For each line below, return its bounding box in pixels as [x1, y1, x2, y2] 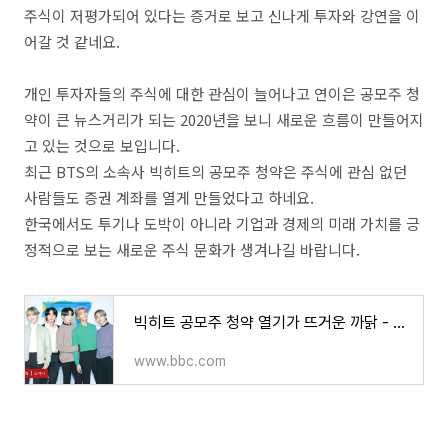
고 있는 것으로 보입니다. [24, 135, 180, 156]
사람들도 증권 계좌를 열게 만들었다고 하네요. [24, 187, 314, 208]
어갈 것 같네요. [24, 31, 124, 52]
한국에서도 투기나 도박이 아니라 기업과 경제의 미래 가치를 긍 [24, 213, 420, 234]
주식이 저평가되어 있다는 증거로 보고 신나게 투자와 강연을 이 [24, 5, 420, 26]
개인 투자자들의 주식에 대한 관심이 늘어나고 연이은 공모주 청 [24, 83, 420, 104]
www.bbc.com [134, 353, 226, 369]
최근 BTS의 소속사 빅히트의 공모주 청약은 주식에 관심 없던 [24, 161, 407, 182]
